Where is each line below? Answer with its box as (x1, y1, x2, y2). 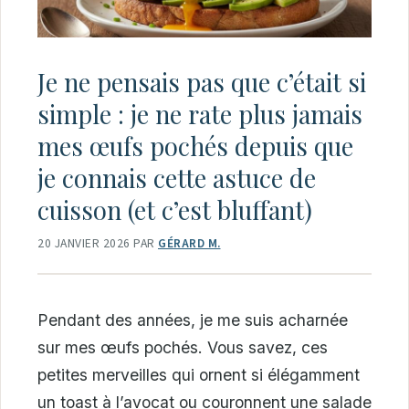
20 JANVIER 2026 (37, 234, 131, 252)
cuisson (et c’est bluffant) (37, 193, 312, 226)
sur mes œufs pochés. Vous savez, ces (37, 337, 328, 357)
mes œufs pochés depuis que (37, 129, 353, 163)
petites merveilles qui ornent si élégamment (37, 364, 360, 384)
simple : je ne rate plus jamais (37, 97, 362, 131)
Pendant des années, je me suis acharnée (37, 309, 348, 330)
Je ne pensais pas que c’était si (37, 65, 366, 99)
